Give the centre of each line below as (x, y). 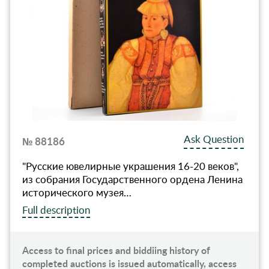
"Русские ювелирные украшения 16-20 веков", (130, 166)
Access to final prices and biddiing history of (116, 250)
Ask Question (214, 139)
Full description (56, 210)
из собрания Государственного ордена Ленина (132, 180)
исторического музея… (77, 193)
